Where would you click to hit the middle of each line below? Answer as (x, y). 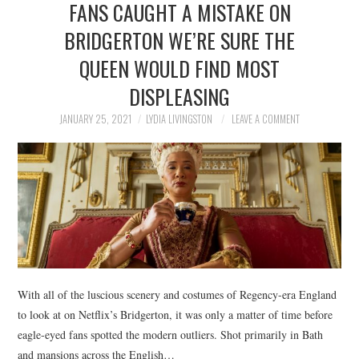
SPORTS (56, 130)
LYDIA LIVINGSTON (179, 119)
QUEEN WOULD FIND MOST (179, 68)
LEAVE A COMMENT (266, 119)
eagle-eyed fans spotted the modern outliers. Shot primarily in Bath (171, 334)
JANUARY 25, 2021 (95, 119)
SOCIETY (58, 89)
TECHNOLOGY (72, 171)
